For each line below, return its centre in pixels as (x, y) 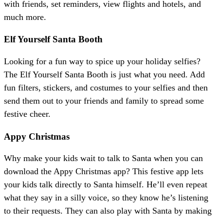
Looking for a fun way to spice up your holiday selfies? (102, 62)
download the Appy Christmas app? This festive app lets (104, 172)
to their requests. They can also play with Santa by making (108, 211)
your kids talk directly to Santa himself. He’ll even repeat (106, 185)
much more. (25, 17)
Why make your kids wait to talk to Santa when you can (103, 158)
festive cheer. (27, 114)
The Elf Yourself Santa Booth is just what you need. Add (104, 75)
